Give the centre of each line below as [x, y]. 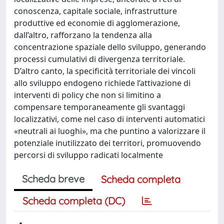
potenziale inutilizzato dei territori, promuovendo [107, 143]
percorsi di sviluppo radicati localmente [88, 155]
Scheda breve [53, 179]
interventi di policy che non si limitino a [87, 95]
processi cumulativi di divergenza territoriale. [99, 59]
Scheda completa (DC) [74, 201]
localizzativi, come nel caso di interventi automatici [109, 119]
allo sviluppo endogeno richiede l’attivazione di [102, 83]
